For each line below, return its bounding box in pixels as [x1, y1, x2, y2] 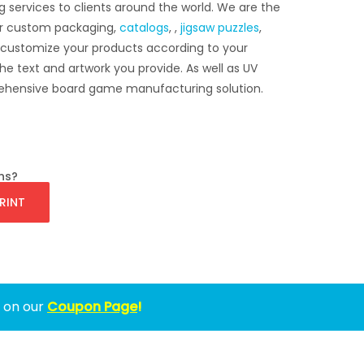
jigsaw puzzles [180, 19, 259, 37]
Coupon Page [47, 297, 137, 317]
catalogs [119, 19, 169, 37]
